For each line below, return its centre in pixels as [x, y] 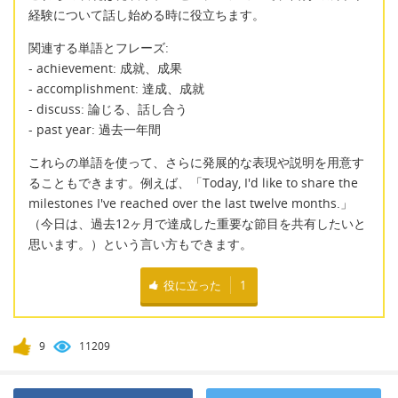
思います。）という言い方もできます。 [140, 244]
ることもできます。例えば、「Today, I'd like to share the [193, 183]
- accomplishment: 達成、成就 [116, 89]
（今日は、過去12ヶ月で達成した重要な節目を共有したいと [197, 224]
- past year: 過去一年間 [95, 130]
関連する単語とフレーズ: [99, 48]
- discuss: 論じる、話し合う [108, 109]
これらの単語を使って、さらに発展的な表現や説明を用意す [196, 163]
